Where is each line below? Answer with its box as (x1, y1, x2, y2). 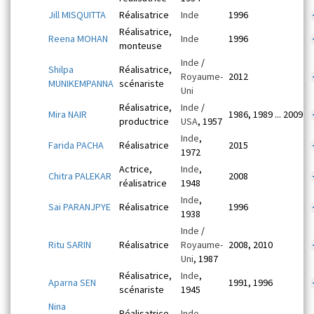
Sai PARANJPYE (48, 200, 111, 213)
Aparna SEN (48, 276, 96, 289)
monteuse (119, 39, 162, 52)
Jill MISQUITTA (48, 8, 106, 21)
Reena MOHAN (48, 32, 108, 45)
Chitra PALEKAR (48, 170, 111, 182)
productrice (119, 115, 169, 128)
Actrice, (119, 163, 152, 175)
